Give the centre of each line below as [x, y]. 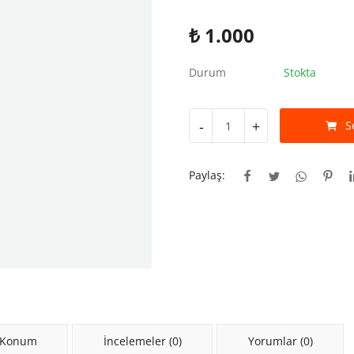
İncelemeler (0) [142, 341]
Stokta [300, 72]
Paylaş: [207, 175]
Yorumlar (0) [280, 341]
